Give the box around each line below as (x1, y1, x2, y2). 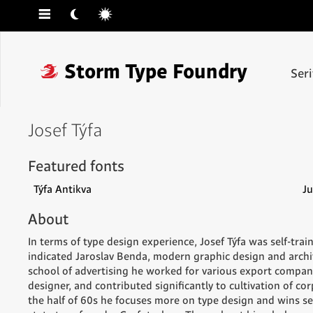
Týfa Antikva (33, 184, 92, 195)
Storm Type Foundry (59, 61, 247, 82)
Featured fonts (28, 159, 124, 174)
